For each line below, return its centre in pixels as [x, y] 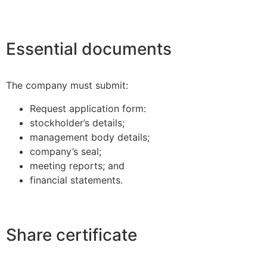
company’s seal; [67, 151]
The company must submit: [69, 86]
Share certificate [72, 235]
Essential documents [89, 49]
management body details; [90, 137]
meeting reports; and [79, 165]
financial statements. [78, 180]
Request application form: [88, 108]
